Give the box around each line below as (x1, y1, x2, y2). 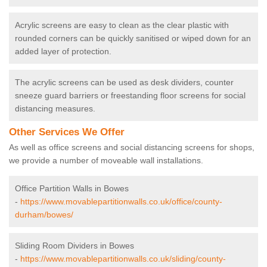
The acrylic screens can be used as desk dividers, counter (15, 77, 234, 88)
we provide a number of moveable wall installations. (9, 156, 206, 166)
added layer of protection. (15, 46, 111, 57)
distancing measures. (15, 104, 95, 114)
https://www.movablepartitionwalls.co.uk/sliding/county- (20, 254, 226, 264)
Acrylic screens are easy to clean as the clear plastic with (15, 20, 229, 30)
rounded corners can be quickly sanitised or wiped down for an (15, 33, 251, 44)
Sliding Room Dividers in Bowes (15, 241, 134, 251)
